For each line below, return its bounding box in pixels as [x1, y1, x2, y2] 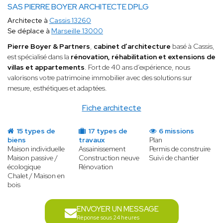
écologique [7, 162, 41, 172]
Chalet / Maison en [7, 171, 65, 181]
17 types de [86, 126, 127, 136]
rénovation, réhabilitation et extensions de [71, 52, 216, 62]
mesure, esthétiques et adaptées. [7, 84, 107, 93]
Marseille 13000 [51, 26, 103, 36]
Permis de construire [149, 144, 211, 154]
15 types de [15, 126, 55, 136]
